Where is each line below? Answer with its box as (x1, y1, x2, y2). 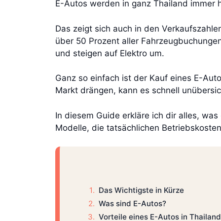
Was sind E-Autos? (98, 199, 166, 208)
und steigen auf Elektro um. (55, 48, 164, 58)
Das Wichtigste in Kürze (98, 185, 184, 195)
